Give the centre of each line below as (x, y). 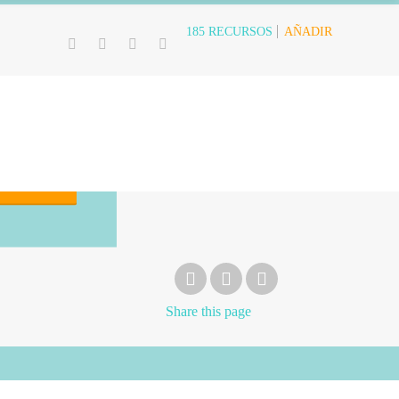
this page (227, 311)
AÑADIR (308, 31)
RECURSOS (240, 32)
